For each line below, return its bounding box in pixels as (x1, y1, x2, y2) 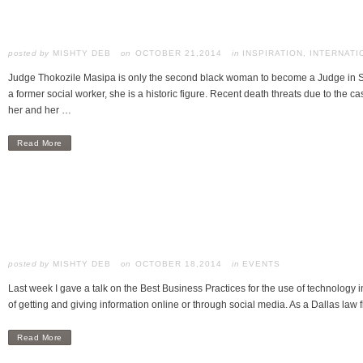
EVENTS (242, 259, 280, 268)
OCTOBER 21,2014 (135, 49, 222, 58)
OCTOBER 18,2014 (135, 259, 222, 268)
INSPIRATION (242, 49, 303, 58)
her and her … (8, 105, 71, 116)
